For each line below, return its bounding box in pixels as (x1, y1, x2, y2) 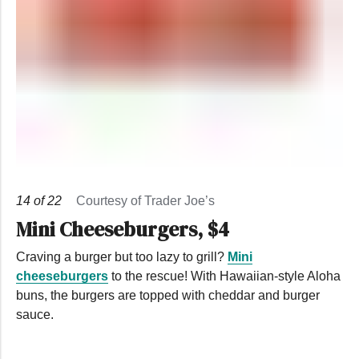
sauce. (16, 307, 54, 321)
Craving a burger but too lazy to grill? (16, 249, 228, 264)
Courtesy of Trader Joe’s (76, 193, 215, 208)
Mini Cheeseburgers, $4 (16, 215, 229, 243)
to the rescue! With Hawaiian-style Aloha (108, 268, 341, 283)
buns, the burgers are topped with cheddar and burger (16, 288, 320, 302)
